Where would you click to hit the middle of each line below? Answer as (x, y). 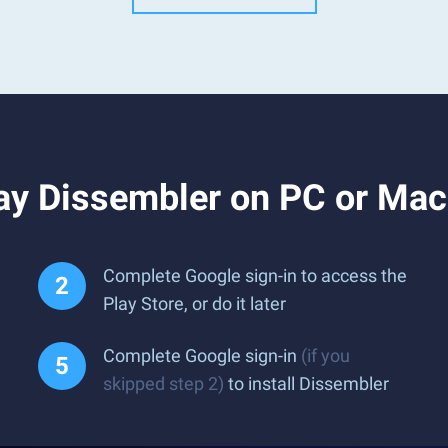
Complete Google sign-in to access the (255, 275)
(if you (325, 355)
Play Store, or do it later (194, 303)
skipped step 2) (163, 383)
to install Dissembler (306, 383)
